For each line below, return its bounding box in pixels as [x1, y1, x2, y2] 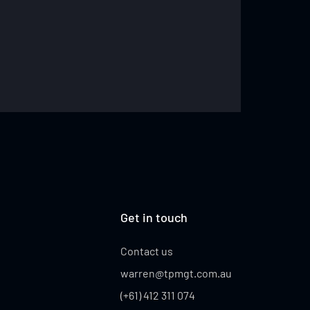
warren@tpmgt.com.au [120, 266, 232, 280]
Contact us [120, 244, 173, 257]
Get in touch [120, 209, 188, 225]
